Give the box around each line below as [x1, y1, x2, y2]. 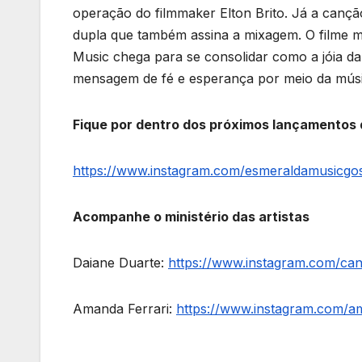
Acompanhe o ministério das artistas [73, 208, 309, 225]
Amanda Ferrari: [73, 300, 176, 317]
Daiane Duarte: [73, 254, 168, 271]
